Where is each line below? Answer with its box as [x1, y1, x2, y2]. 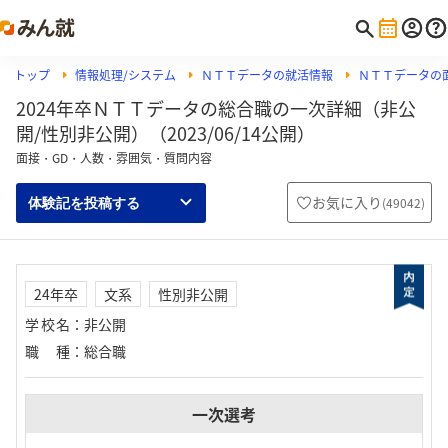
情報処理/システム [75, 66, 176, 84]
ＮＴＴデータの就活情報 [201, 66, 333, 84]
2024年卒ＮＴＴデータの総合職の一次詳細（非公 [16, 95, 416, 122]
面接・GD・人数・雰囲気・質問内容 [16, 149, 212, 167]
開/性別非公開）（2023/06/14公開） [16, 120, 315, 147]
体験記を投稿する [28, 194, 140, 211]
